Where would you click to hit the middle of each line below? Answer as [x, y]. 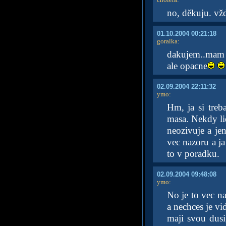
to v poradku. [193, 154]
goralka [167, 41]
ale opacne [187, 66]
